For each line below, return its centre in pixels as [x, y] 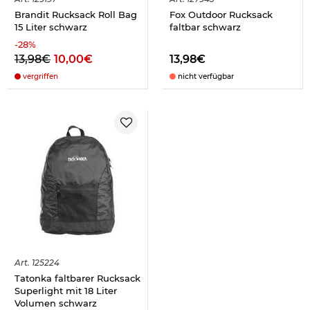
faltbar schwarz [205, 27]
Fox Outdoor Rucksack [221, 14]
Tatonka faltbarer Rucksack [77, 278]
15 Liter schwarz [51, 27]
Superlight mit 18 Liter [66, 290]
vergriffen [39, 76]
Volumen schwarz [56, 303]
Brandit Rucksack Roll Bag [76, 14]
